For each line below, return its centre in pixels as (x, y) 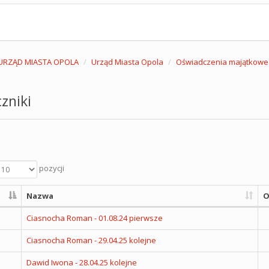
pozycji (50, 168)
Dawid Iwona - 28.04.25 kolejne (81, 262)
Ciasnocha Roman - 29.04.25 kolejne (91, 240)
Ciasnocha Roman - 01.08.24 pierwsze (94, 218)
